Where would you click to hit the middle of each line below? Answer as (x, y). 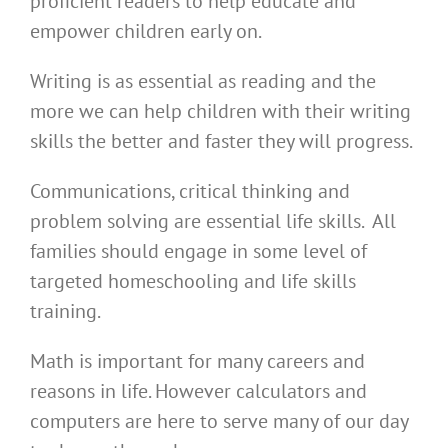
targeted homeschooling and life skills (193, 281)
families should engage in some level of (198, 251)
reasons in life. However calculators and (198, 391)
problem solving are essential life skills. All (213, 221)
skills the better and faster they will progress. (221, 141)
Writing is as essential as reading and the (203, 81)
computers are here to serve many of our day (219, 421)
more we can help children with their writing (220, 111)
